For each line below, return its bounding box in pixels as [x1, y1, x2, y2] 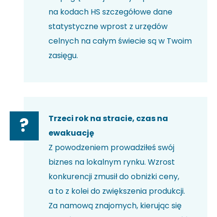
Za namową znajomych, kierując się [48, 200, 182, 212]
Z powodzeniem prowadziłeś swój [48, 142, 174, 154]
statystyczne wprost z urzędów [48, 21, 168, 32]
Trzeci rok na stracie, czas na [48, 113, 168, 124]
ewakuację [48, 127, 94, 139]
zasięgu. [48, 50, 78, 62]
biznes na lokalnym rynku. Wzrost [48, 156, 175, 168]
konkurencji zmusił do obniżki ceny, [48, 171, 179, 183]
